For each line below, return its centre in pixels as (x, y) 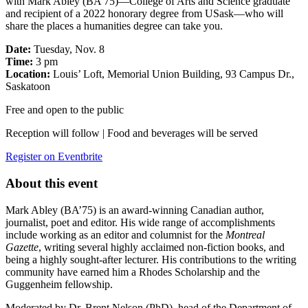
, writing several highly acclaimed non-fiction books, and (162, 247)
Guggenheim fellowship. (59, 284)
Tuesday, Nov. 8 (69, 49)
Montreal (245, 234)
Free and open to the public (65, 110)
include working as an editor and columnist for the (115, 234)
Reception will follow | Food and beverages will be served (132, 133)
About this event (52, 184)
